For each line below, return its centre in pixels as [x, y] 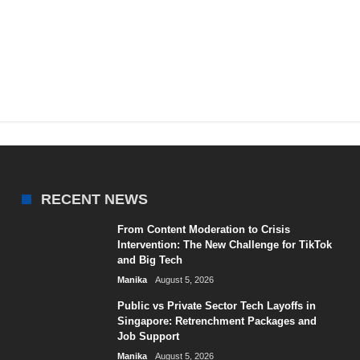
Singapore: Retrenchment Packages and [217, 321]
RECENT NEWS [95, 199]
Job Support [149, 336]
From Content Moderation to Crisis [204, 229]
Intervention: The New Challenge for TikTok [225, 245]
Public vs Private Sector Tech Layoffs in [217, 306]
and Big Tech [150, 260]
